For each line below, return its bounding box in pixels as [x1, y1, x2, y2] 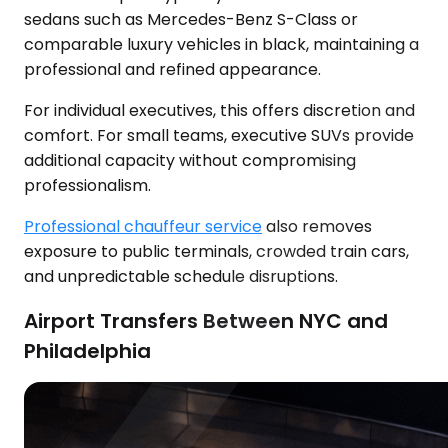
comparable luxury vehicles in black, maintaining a [24, 33, 419, 57]
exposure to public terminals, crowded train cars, [24, 240, 409, 264]
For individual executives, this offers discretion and [24, 99, 415, 123]
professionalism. [24, 174, 151, 198]
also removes [262, 215, 372, 239]
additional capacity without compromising [24, 149, 356, 173]
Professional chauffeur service [24, 215, 262, 239]
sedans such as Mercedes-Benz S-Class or [24, 8, 358, 32]
